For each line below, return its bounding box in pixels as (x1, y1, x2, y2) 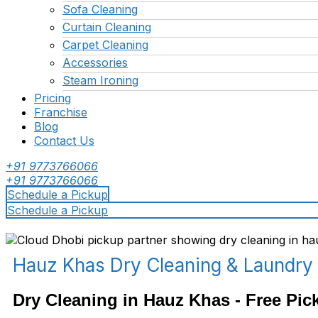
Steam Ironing (62, 73, 138, 87)
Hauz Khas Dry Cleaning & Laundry (13, 254, 313, 276)
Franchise (34, 105, 87, 119)
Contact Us (34, 133, 94, 148)
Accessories (62, 55, 128, 70)
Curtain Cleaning (62, 20, 151, 34)
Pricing (34, 91, 71, 105)
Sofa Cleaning (62, 2, 138, 16)
